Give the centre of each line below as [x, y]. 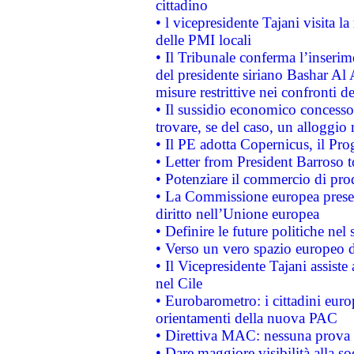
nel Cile [179, 283]
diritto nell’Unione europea [237, 214]
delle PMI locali [203, 40]
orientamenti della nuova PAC [246, 318]
